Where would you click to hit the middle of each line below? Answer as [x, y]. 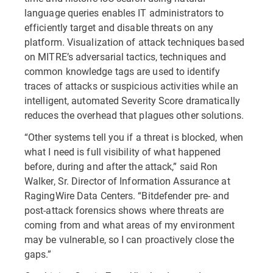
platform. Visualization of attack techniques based [134, 42]
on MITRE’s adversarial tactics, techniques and [126, 56]
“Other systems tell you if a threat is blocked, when [134, 137]
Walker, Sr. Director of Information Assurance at [127, 181]
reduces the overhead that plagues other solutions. [134, 115]
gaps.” [38, 254]
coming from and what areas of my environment [130, 225]
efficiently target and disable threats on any [119, 27]
